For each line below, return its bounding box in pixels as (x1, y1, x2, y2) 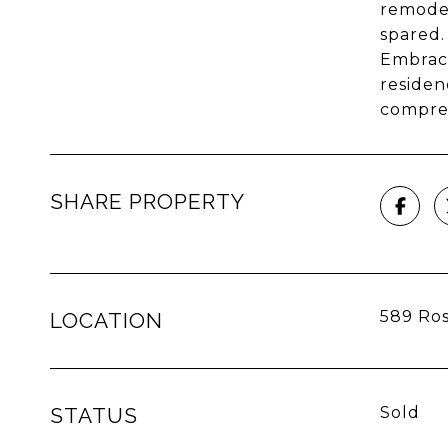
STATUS (50, 403, 138, 428)
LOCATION (50, 308, 163, 333)
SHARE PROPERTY (50, 189, 245, 214)
